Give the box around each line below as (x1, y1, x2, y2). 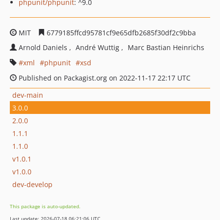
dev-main (12, 90, 43, 100)
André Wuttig (76, 43, 121, 52)
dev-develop (12, 179, 53, 189)
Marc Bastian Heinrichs (128, 43, 204, 52)
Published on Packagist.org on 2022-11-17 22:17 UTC (17, 73, 191, 82)
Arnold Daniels (19, 43, 69, 52)
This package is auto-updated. (10, 203, 81, 210)
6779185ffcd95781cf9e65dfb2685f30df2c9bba (45, 28, 196, 37)
